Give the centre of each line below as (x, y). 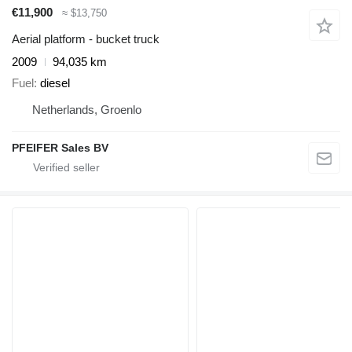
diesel (55, 82)
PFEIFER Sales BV (60, 147)
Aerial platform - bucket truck (86, 39)
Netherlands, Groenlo (87, 109)
